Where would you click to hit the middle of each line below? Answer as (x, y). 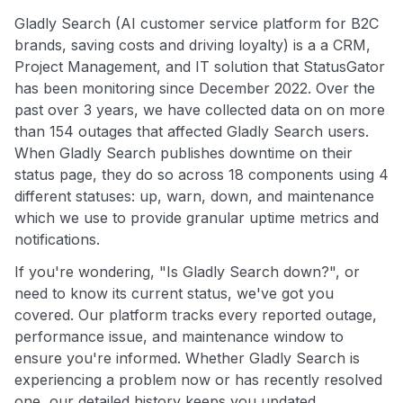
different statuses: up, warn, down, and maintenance (194, 197)
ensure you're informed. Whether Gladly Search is (187, 358)
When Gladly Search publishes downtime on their (184, 153)
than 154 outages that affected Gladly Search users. (192, 132)
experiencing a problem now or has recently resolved (198, 380)
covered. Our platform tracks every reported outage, (196, 315)
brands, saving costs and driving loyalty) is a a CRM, (193, 45)
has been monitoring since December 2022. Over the (195, 89)
